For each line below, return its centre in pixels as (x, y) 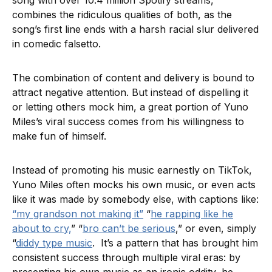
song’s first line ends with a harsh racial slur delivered (135, 29)
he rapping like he (192, 214)
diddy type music (54, 243)
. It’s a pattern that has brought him (175, 243)
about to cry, (42, 229)
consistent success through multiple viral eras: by (126, 258)
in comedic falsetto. (58, 44)
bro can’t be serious (129, 229)
